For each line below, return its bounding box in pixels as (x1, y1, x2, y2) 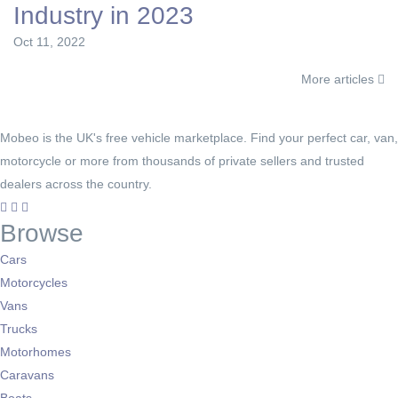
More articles (301, 72, 378, 87)
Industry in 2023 (13, 2, 194, 30)
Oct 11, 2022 (13, 35, 85, 50)
